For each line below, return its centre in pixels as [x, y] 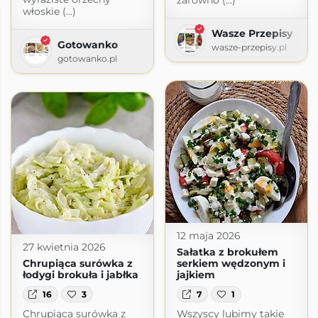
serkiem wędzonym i [231, 264]
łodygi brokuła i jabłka [80, 275]
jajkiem [196, 275]
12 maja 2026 [208, 236]
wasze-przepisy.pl [249, 48]
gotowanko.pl [87, 59]
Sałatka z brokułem [227, 252]
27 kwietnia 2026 [64, 247]
